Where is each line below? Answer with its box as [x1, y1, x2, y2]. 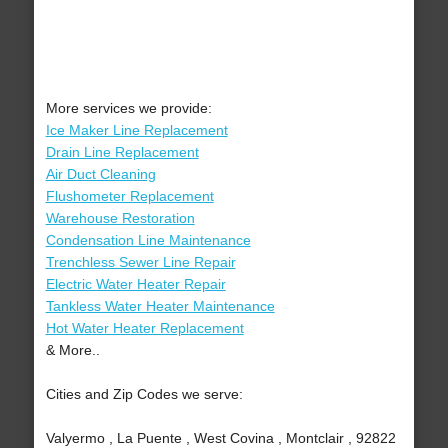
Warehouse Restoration [45, 210, 195, 227]
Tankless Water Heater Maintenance [45, 298, 275, 315]
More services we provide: [45, 100, 212, 117]
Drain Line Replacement [45, 144, 199, 161]
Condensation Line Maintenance [45, 232, 251, 249]
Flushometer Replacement [45, 188, 214, 205]
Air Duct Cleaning [45, 166, 156, 183]
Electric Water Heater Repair [45, 276, 226, 293]
